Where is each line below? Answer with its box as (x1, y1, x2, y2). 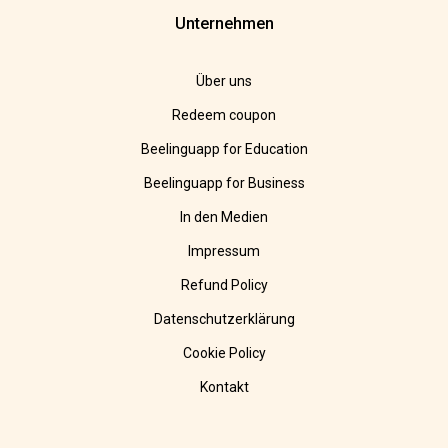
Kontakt (199, 379, 249, 396)
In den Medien (180, 209, 268, 226)
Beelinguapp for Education (140, 141, 308, 158)
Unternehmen (174, 14, 274, 34)
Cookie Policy (182, 345, 266, 362)
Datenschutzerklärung (153, 311, 295, 328)
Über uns (196, 73, 252, 90)
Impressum (188, 243, 260, 260)
